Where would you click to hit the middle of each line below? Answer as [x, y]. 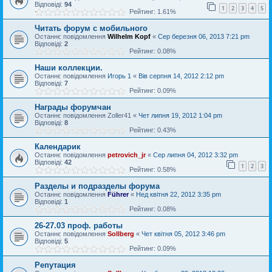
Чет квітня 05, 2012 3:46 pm [183, 234]
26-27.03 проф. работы [79, 226]
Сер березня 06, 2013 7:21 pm [204, 36]
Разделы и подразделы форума [97, 186]
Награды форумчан [73, 107]
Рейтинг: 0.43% [151, 130]
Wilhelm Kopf [129, 36]
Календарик [58, 147]
